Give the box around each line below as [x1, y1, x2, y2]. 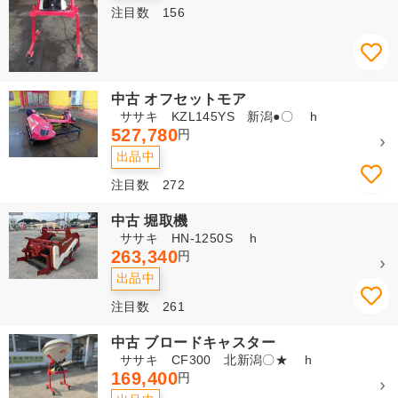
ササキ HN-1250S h [120, 230, 258, 245]
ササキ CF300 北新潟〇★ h [120, 352, 313, 367]
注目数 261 [111, 298, 185, 314]
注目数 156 [111, 5, 185, 20]
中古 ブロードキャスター [111, 334, 276, 350]
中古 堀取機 [111, 212, 188, 228]
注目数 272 [111, 177, 185, 192]
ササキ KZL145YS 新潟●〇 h [120, 108, 318, 123]
